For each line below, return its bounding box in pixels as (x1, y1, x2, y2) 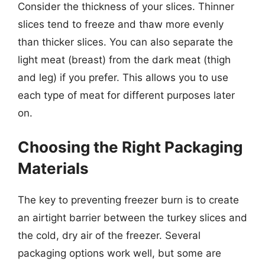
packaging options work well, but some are (18, 247, 221, 259)
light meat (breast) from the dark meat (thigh (18, 53, 231, 66)
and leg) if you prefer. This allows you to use (18, 71, 228, 83)
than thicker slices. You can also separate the (18, 35, 233, 48)
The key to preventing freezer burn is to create (18, 194, 239, 206)
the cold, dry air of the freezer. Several (18, 230, 201, 241)
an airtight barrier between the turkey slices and (18, 212, 247, 224)
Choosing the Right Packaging (18, 138, 243, 156)
